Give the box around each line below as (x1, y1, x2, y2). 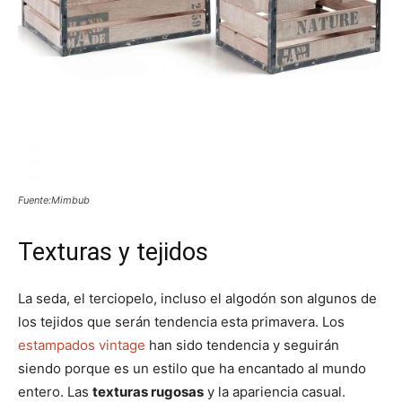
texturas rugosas (92, 382, 204, 400)
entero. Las (18, 382, 92, 400)
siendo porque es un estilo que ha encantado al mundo (18, 359, 366, 377)
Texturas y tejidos (18, 237, 208, 267)
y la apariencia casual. (204, 382, 345, 400)
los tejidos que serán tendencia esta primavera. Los (18, 312, 345, 330)
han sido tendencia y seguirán (145, 336, 339, 354)
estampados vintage (18, 336, 145, 354)
